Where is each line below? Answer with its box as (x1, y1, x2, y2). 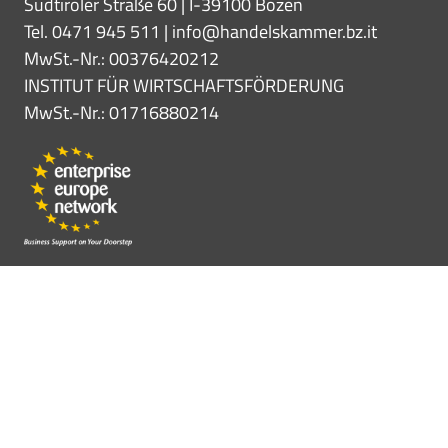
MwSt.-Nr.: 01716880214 (24, 99, 219, 127)
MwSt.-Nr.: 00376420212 (24, 45, 219, 73)
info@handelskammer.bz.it (172, 18, 377, 46)
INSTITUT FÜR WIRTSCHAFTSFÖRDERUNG (24, 72, 344, 100)
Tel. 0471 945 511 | (24, 18, 172, 46)
